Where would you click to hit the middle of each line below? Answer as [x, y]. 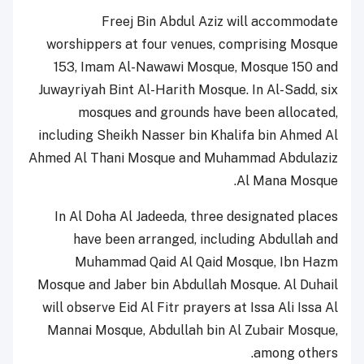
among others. [296, 353]
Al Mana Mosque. [287, 180]
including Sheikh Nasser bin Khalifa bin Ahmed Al [188, 135]
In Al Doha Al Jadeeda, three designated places [196, 216]
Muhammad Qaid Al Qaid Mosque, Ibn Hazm [206, 262]
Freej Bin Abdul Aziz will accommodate [220, 21]
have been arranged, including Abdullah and [206, 239]
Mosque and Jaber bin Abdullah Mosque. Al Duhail [188, 284]
